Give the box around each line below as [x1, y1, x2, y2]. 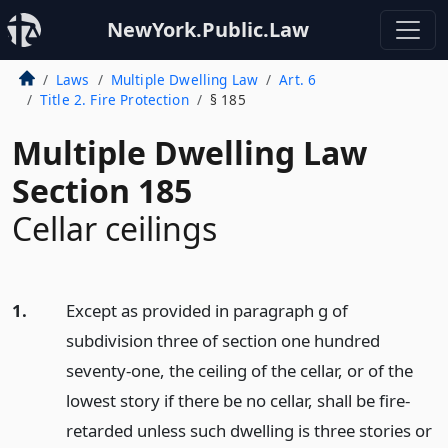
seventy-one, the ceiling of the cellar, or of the [65, 359, 413, 382]
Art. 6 [279, 70, 317, 89]
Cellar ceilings [12, 207, 217, 250]
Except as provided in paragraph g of [65, 299, 348, 322]
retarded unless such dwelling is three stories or [65, 419, 432, 442]
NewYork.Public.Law [107, 16, 309, 43]
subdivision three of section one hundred [65, 329, 380, 352]
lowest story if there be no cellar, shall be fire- [65, 389, 410, 412]
